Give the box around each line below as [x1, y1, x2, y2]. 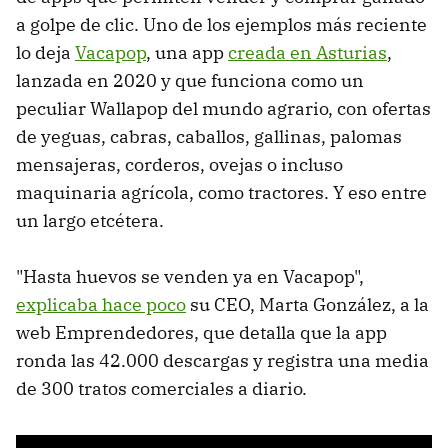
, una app [146, 41, 228, 65]
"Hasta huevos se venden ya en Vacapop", [16, 265, 364, 289]
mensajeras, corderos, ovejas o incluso [16, 153, 343, 177]
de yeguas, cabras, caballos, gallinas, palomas [16, 125, 402, 149]
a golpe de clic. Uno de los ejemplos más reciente [16, 13, 427, 37]
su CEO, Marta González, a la [186, 293, 429, 317]
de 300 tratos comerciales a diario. [16, 377, 307, 401]
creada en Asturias [228, 41, 387, 65]
